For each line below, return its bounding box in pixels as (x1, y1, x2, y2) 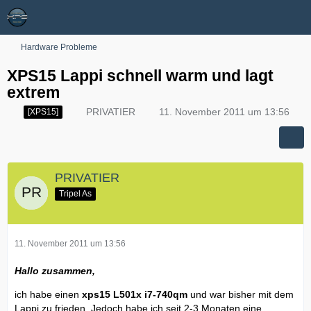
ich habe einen (15, 288, 79, 300)
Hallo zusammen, (15, 264, 95, 276)
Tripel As (59, 188, 92, 199)
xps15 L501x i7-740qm (79, 288, 187, 300)
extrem (7, 83, 60, 101)
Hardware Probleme (21, 42, 97, 52)
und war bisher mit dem (187, 288, 294, 300)
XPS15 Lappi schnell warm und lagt (7, 67, 274, 85)
